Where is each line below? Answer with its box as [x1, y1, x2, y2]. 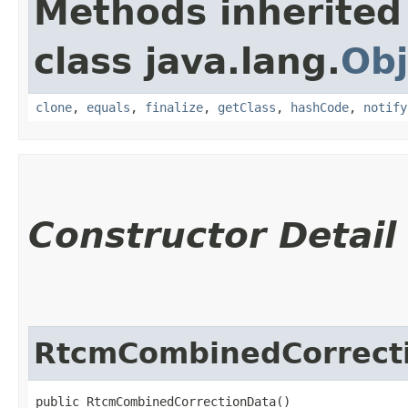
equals [87, 99, 130, 115]
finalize [145, 99, 203, 115]
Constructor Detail [28, 214, 396, 256]
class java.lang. [34, 40, 341, 82]
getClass [218, 99, 276, 115]
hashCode [291, 99, 349, 115]
